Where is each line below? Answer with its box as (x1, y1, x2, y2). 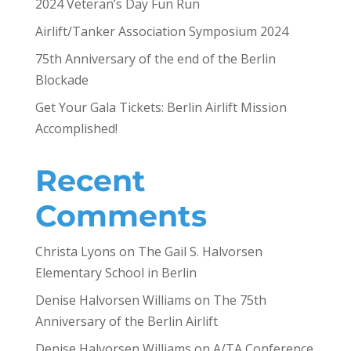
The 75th (212, 291, 266, 309)
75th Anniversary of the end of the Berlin (34, 50, 276, 68)
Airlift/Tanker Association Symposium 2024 (34, 23, 288, 41)
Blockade (34, 71, 89, 89)
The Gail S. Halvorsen (137, 243, 262, 261)
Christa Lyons (34, 243, 116, 261)
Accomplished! (34, 120, 118, 138)
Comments (34, 197, 207, 235)
